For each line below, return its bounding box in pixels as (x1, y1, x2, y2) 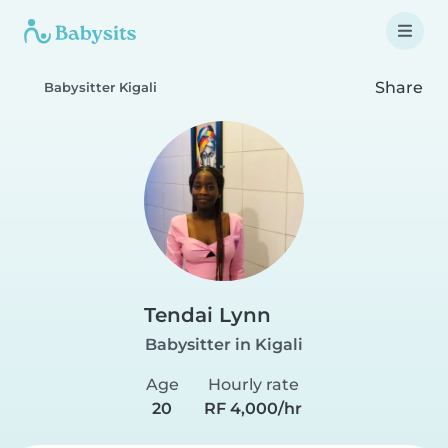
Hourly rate (207, 375, 299, 394)
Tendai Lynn (144, 303, 271, 327)
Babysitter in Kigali (145, 335, 303, 354)
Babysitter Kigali (44, 80, 157, 95)
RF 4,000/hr (204, 399, 303, 418)
